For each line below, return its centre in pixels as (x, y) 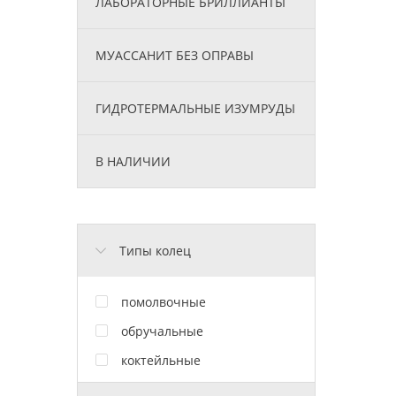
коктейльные (161, 360)
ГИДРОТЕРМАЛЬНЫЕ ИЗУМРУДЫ (195, 108)
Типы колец (155, 250)
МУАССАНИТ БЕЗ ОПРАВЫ (175, 55)
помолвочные (164, 301)
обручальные (162, 331)
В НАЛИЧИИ (133, 161)
